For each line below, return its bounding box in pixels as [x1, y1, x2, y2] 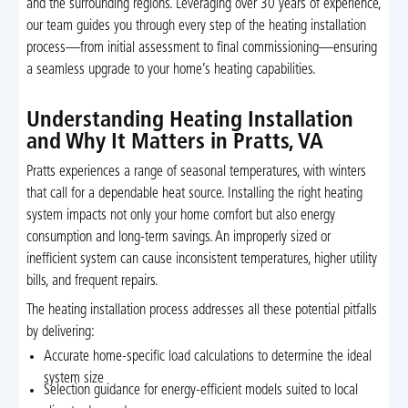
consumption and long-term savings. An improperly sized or [25, 229, 331, 245]
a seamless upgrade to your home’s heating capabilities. [25, 62, 316, 77]
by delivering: [25, 325, 95, 341]
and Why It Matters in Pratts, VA [25, 131, 323, 154]
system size [44, 372, 105, 387]
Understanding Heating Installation [25, 109, 353, 132]
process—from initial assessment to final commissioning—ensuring [25, 40, 377, 56]
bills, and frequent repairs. [25, 273, 158, 289]
